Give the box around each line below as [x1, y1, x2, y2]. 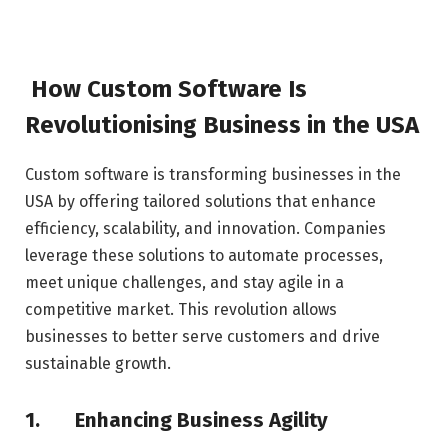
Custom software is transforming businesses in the [25, 164, 401, 184]
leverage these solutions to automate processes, [25, 245, 383, 265]
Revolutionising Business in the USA [25, 110, 419, 139]
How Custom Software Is [25, 74, 307, 103]
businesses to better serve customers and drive [25, 326, 380, 346]
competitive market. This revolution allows [25, 299, 337, 319]
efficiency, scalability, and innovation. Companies [25, 218, 386, 238]
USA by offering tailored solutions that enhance [25, 191, 376, 211]
